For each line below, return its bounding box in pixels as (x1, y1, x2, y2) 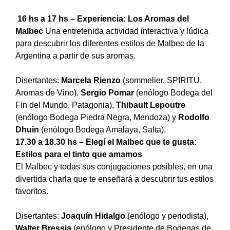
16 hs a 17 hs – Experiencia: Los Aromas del (17, 14, 189, 23)
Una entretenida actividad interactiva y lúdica (45, 26, 208, 35)
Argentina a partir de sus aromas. (15, 51, 136, 60)
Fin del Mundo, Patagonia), (15, 100, 116, 109)
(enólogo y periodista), (125, 211, 208, 220)
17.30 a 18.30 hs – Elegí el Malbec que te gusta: (15, 137, 197, 146)
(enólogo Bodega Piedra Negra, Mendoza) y (15, 112, 178, 122)
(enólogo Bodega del (134, 88, 213, 97)
